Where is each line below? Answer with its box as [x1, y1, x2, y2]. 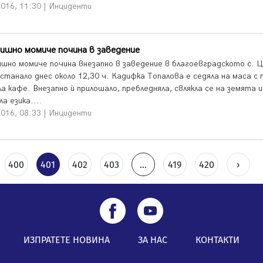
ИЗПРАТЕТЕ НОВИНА [23, 234, 110, 246]
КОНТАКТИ [195, 234, 240, 246]
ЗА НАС [138, 234, 167, 246]
